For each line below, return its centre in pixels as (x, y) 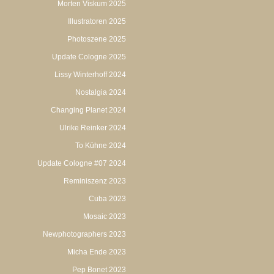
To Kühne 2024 (101, 146)
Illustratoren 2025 (97, 21)
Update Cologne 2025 (89, 57)
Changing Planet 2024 (88, 110)
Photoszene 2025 (97, 39)
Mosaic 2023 (105, 217)
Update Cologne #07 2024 (82, 163)
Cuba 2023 (107, 199)
